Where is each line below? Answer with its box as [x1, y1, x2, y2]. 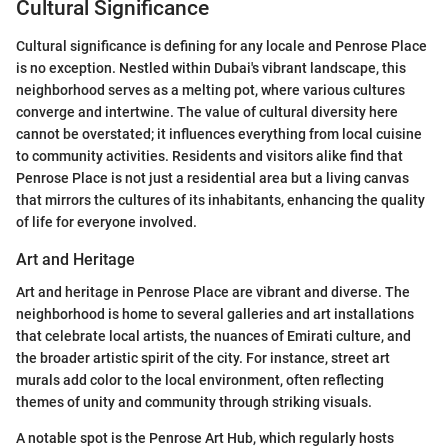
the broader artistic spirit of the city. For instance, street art [16, 349, 390, 366]
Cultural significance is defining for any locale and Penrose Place [16, 38, 427, 55]
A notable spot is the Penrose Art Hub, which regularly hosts [16, 429, 394, 446]
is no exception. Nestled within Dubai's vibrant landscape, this [16, 60, 406, 77]
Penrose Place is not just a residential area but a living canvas [16, 170, 409, 187]
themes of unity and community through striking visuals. [16, 393, 372, 410]
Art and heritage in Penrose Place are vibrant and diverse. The [16, 283, 410, 300]
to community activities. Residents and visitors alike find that [16, 148, 403, 165]
